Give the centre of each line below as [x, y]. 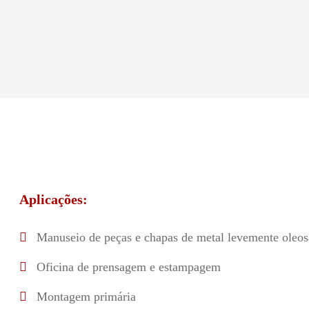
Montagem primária [86, 297]
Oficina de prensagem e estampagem [128, 267]
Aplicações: [53, 199]
